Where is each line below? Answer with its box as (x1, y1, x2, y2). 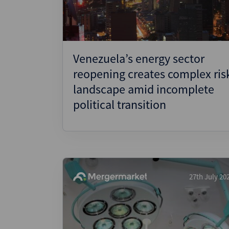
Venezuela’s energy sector (73, 51, 204, 66)
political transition (73, 97, 166, 112)
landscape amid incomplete (73, 81, 214, 97)
